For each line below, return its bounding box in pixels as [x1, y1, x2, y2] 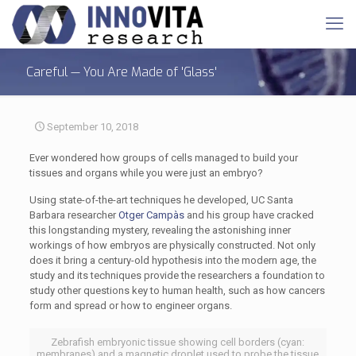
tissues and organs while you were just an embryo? [29, 167, 263, 179]
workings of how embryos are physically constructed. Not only [29, 239, 315, 251]
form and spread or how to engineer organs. [29, 300, 232, 311]
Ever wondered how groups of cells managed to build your [29, 152, 298, 164]
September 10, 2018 [47, 121, 138, 133]
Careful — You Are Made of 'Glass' [26, 64, 217, 80]
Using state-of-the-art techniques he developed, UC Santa [29, 194, 293, 206]
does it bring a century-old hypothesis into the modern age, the [29, 254, 316, 266]
